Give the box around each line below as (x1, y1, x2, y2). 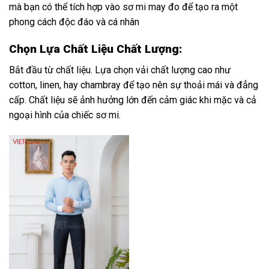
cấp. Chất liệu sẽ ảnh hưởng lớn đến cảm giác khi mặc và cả (9, 94, 256, 106)
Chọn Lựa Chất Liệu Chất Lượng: (9, 42, 182, 56)
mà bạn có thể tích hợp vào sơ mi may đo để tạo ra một (9, 1, 238, 13)
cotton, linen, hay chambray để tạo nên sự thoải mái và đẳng (9, 79, 258, 91)
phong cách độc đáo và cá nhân (9, 16, 139, 28)
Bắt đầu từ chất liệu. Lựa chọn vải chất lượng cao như (9, 64, 231, 76)
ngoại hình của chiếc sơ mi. (9, 109, 121, 121)
